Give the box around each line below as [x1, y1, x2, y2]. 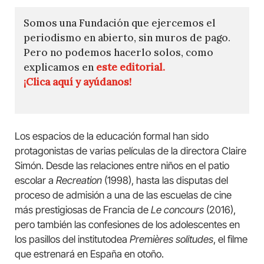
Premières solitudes [130, 233, 213, 246]
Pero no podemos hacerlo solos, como [24, 45, 213, 59]
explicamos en [24, 60, 96, 74]
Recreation [56, 174, 102, 187]
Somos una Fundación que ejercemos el [24, 16, 216, 29]
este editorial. [96, 60, 165, 74]
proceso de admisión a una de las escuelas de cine [15, 189, 232, 202]
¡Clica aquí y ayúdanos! [24, 75, 131, 88]
